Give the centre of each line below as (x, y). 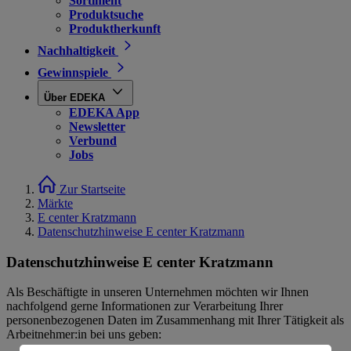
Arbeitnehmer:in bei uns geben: (84, 335)
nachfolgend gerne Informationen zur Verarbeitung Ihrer (145, 306)
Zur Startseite (92, 189)
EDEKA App (104, 112)
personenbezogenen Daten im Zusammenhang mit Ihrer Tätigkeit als (175, 320)
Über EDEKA (74, 98)
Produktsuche (106, 14)
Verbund (93, 141)
